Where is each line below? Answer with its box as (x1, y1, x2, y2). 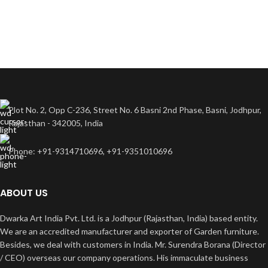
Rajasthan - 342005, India (8, 118, 103, 128)
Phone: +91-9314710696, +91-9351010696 (8, 146, 172, 156)
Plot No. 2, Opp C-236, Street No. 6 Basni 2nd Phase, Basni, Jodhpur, (8, 105, 261, 115)
